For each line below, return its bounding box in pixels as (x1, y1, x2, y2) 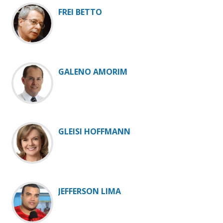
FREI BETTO (58, 6, 102, 18)
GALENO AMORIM (58, 66, 127, 78)
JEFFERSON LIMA (58, 186, 121, 197)
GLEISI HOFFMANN (58, 126, 130, 137)
